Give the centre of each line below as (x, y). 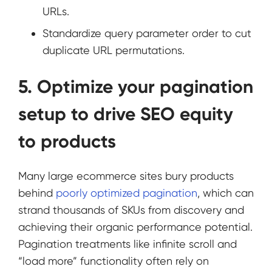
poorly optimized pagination (127, 192)
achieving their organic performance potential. (135, 226)
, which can (226, 192)
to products (67, 141)
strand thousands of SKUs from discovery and (131, 209)
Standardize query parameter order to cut (147, 33)
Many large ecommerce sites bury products (126, 175)
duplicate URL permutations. (114, 50)
